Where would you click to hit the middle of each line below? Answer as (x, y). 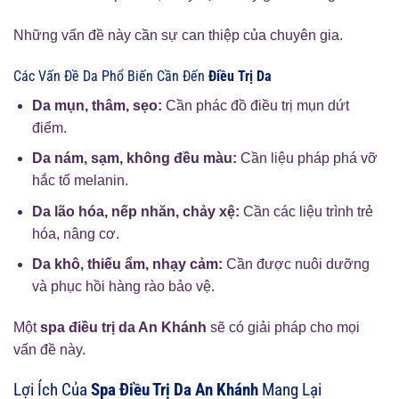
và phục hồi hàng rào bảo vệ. (123, 287)
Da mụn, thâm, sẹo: (97, 105)
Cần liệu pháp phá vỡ (307, 159)
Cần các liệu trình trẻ (306, 211)
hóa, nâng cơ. (75, 233)
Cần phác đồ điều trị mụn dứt (255, 105)
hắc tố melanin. (80, 181)
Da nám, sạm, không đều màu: (134, 159)
